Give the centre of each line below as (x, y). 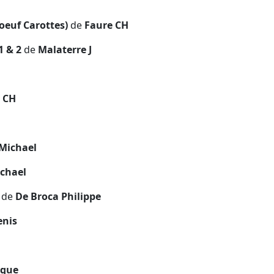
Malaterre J (64, 49)
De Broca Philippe (57, 196)
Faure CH (105, 25)
